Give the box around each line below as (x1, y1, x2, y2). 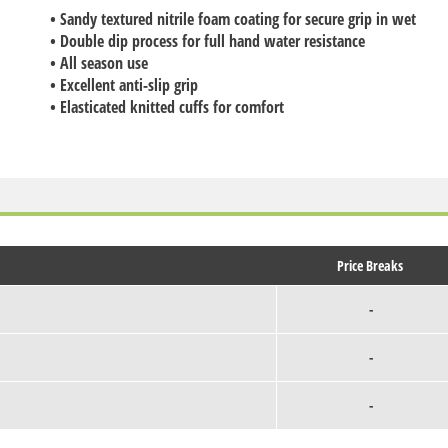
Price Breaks (337, 256, 403, 276)
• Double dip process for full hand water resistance (50, 29, 366, 52)
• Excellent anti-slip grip (50, 73, 199, 96)
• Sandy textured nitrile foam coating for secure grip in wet (50, 7, 417, 30)
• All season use (50, 51, 149, 74)
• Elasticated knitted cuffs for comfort (50, 95, 285, 118)
